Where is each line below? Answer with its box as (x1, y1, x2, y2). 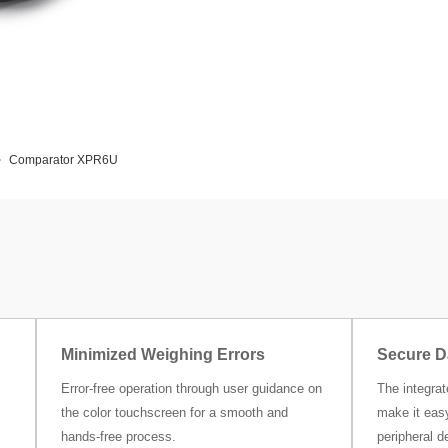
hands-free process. (60, 429, 176, 445)
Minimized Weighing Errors (60, 346, 265, 364)
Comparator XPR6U (8, 153, 118, 167)
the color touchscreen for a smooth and (60, 405, 288, 421)
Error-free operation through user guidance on (60, 381, 322, 397)
